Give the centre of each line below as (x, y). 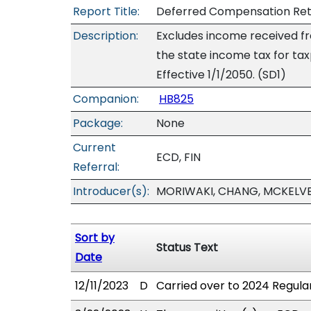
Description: (106, 36)
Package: (98, 123)
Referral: (96, 167)
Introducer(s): (111, 191)
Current (94, 148)
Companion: (106, 99)
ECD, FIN (178, 157)
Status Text (187, 247)
